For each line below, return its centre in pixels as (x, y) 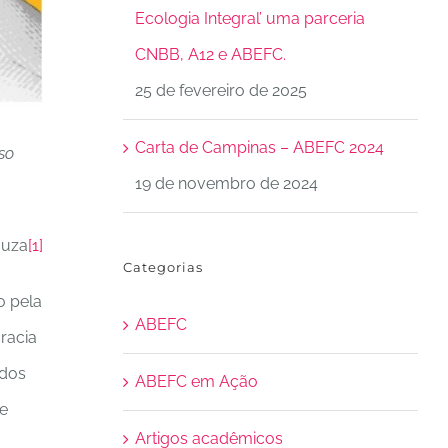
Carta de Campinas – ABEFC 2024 (259, 147)
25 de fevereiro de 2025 (220, 90)
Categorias (162, 267)
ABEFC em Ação (196, 381)
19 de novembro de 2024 (226, 183)
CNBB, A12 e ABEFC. (210, 54)
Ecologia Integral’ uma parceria (249, 18)
